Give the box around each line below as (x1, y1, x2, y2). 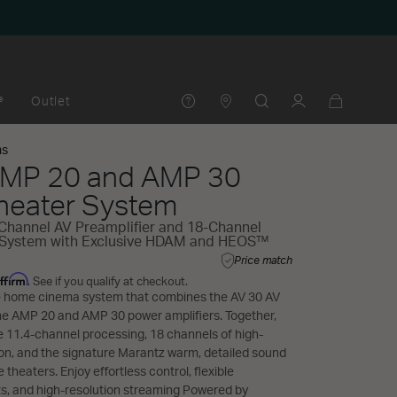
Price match (233, 255, 292, 266)
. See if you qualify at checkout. (27, 276, 189, 288)
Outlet (30, 96, 71, 108)
